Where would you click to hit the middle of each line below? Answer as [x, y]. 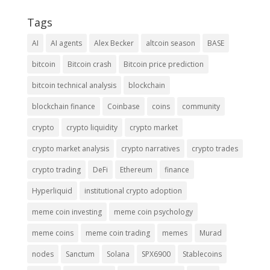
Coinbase [123, 107]
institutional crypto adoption [133, 191]
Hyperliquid [52, 191]
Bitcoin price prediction [163, 64]
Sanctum [80, 254]
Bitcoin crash [89, 64]
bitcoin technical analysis [74, 86]
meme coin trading [118, 233]
